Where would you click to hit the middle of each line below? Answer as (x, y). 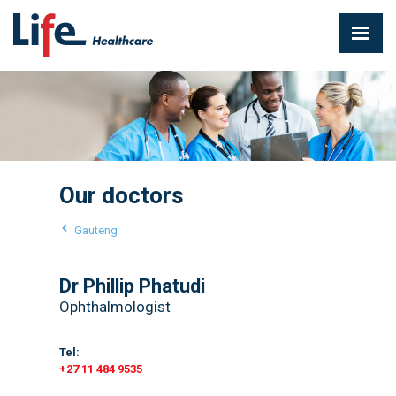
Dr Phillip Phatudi (132, 286)
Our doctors (121, 195)
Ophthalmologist (114, 306)
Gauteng (95, 230)
